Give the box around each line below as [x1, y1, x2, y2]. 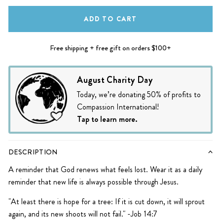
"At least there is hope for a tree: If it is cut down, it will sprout [8, 196, 205, 208]
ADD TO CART [84, 13, 137, 24]
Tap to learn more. [77, 113, 138, 125]
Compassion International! [77, 101, 159, 113]
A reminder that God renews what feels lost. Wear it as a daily [8, 164, 202, 176]
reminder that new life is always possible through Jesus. [8, 176, 179, 188]
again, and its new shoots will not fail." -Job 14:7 [8, 208, 157, 220]
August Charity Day [77, 74, 153, 87]
